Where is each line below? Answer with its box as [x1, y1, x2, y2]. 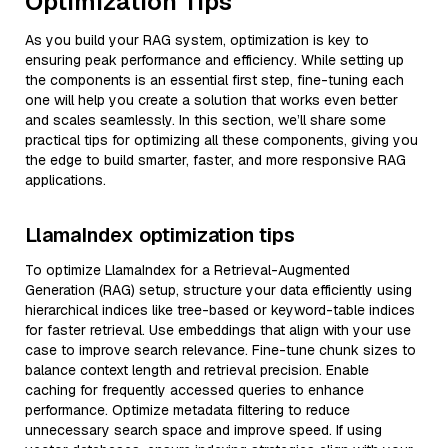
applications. [25, 171, 106, 189]
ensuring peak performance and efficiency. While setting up [25, 51, 404, 69]
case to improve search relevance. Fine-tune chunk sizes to [25, 341, 416, 359]
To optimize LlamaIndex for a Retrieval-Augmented [25, 261, 350, 279]
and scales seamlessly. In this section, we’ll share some [25, 111, 386, 129]
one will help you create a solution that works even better [25, 91, 398, 109]
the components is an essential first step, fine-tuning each [25, 71, 404, 89]
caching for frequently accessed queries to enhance [25, 381, 364, 399]
